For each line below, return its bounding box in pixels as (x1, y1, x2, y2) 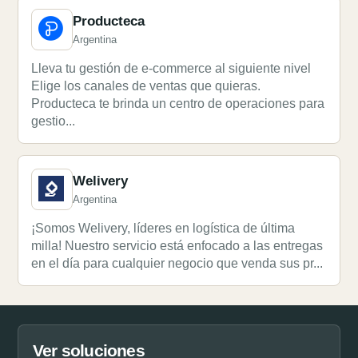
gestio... (31, 114, 75, 128)
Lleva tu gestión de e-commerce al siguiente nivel (31, 62, 311, 75)
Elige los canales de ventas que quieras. (31, 79, 261, 93)
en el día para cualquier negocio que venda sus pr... (31, 257, 323, 270)
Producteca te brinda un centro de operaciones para (31, 97, 324, 110)
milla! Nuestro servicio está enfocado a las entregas (31, 239, 323, 253)
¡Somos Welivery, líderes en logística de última (31, 221, 295, 235)
